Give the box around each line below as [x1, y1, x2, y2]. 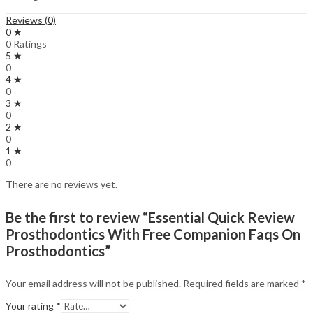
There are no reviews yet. [6, 178, 117, 191]
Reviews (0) [6, 14, 56, 27]
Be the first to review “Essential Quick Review [6, 208, 295, 226]
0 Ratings [6, 38, 47, 50]
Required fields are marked [183, 277, 301, 290]
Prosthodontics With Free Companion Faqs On [6, 225, 300, 242]
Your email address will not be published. [6, 277, 181, 290]
